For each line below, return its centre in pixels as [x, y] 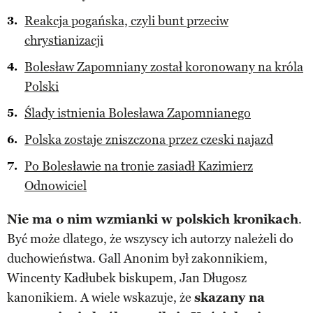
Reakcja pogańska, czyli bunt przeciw [126, 21]
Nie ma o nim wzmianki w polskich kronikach [153, 219]
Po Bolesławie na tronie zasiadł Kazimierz [139, 166]
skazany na [230, 297]
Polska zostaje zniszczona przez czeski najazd [149, 139]
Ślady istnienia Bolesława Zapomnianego [138, 113]
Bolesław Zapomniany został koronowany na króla [164, 67]
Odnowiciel [56, 185]
